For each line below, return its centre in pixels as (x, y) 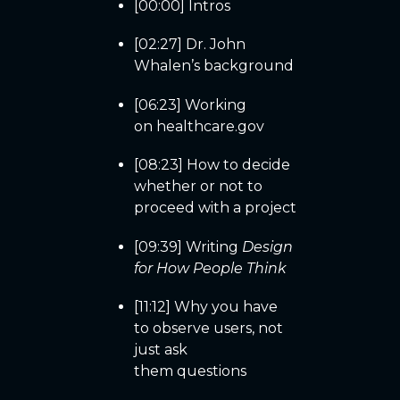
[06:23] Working (190, 104)
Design (267, 246)
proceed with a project (215, 208)
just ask (161, 349)
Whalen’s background (214, 66)
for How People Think (210, 268)
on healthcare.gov (199, 126)
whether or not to (198, 187)
